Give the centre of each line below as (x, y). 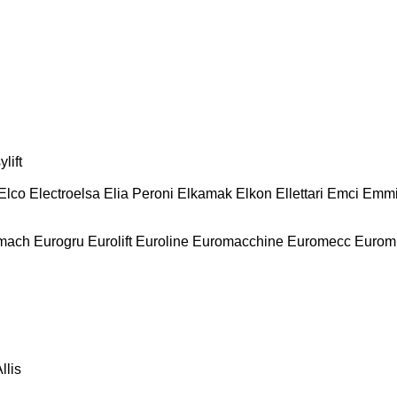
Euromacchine (238, 241)
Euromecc (319, 241)
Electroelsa (65, 193)
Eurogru (59, 241)
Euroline (162, 241)
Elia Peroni (139, 193)
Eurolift (110, 241)
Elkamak (205, 193)
